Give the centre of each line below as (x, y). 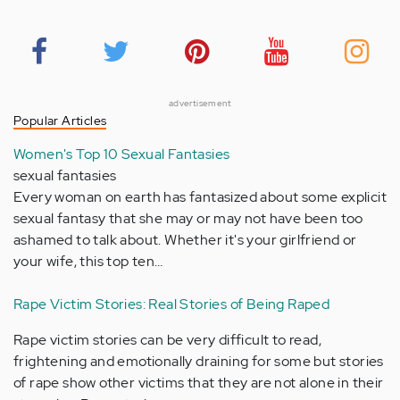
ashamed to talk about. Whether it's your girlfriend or (185, 240)
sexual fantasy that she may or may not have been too (188, 218)
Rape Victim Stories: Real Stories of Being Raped (172, 304)
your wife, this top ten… (88, 261)
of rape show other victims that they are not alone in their (199, 383)
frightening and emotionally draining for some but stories (199, 361)
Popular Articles (60, 121)
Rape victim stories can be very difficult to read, (167, 340)
